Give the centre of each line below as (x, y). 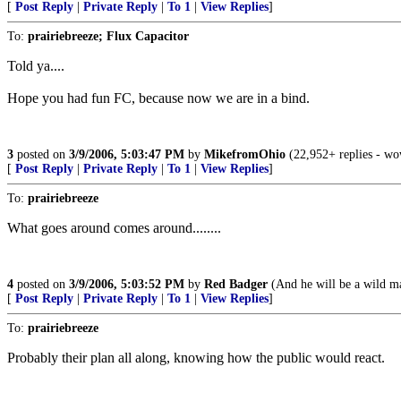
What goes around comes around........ (114, 228)
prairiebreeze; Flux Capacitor (108, 36)
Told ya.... (36, 66)
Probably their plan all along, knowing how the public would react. (196, 358)
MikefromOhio (245, 154)
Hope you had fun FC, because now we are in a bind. (158, 98)
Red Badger (236, 284)
